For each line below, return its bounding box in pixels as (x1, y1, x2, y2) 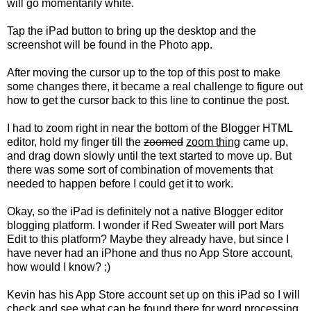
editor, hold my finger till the (7, 135, 144, 148)
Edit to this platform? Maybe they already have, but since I (7, 233, 289, 245)
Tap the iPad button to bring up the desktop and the (7, 24, 256, 37)
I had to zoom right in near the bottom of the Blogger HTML (7, 121, 292, 134)
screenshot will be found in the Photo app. (7, 38, 212, 51)
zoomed (144, 135, 183, 148)
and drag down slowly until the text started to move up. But (7, 149, 292, 162)
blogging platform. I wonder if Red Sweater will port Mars (7, 219, 284, 231)
